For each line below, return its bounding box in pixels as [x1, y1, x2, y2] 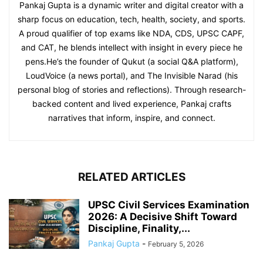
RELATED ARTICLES [77, 170, 186, 184]
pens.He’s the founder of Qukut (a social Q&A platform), [25, 56, 238, 66]
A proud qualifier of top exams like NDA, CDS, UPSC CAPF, [19, 28, 244, 38]
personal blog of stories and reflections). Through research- [17, 84, 246, 95]
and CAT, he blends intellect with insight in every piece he [21, 42, 242, 52]
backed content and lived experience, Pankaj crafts [32, 98, 231, 109]
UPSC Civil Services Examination [88, 198, 249, 211]
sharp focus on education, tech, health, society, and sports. [18, 14, 245, 24]
